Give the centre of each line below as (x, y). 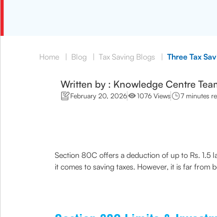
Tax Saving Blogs (127, 57)
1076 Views (154, 96)
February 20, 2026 (98, 96)
